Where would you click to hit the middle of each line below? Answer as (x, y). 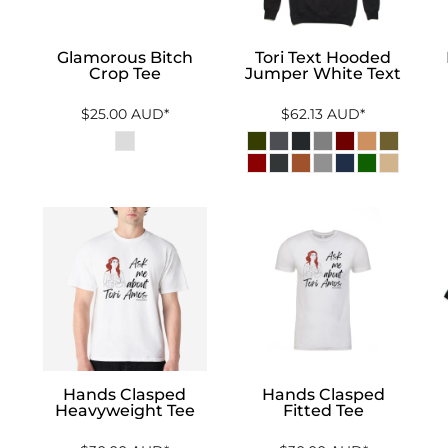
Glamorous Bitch (124, 57)
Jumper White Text (323, 73)
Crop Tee (124, 73)
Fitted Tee (323, 411)
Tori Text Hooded (323, 57)
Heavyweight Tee (124, 411)
